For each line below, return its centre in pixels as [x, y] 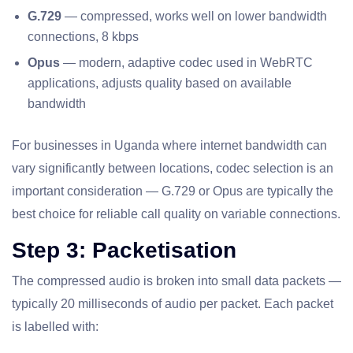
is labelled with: [55, 327]
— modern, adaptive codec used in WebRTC [186, 63]
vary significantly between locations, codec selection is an [173, 169]
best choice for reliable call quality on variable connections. [176, 214]
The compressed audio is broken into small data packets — [176, 281]
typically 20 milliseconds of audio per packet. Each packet [173, 304]
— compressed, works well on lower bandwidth [194, 17]
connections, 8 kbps [83, 37]
